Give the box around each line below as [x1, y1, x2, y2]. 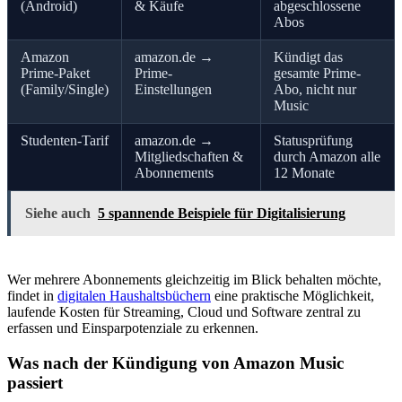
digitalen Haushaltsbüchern [57, 288, 211, 304]
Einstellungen [135, 82, 212, 98]
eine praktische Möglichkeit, [211, 288, 374, 304]
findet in [7, 288, 57, 304]
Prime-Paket [21, 66, 90, 82]
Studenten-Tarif [21, 133, 109, 149]
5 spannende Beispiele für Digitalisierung [98, 205, 345, 222]
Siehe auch [25, 205, 91, 222]
